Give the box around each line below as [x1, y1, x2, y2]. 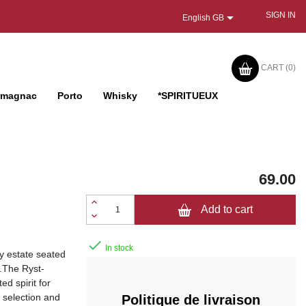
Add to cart [200, 204, 253, 216]
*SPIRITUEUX [158, 90, 218, 101]
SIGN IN [265, 10, 296, 20]
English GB [182, 13, 224, 23]
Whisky [103, 90, 137, 101]
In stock [102, 243, 133, 253]
